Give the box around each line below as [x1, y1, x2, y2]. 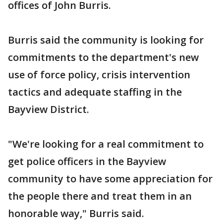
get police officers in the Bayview [8, 155, 166, 168]
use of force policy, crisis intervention [8, 68, 190, 82]
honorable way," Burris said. [8, 207, 144, 221]
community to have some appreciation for [8, 172, 213, 186]
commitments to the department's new [8, 51, 199, 64]
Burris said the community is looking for [8, 33, 204, 47]
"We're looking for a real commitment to [8, 137, 204, 151]
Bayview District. [8, 103, 89, 116]
